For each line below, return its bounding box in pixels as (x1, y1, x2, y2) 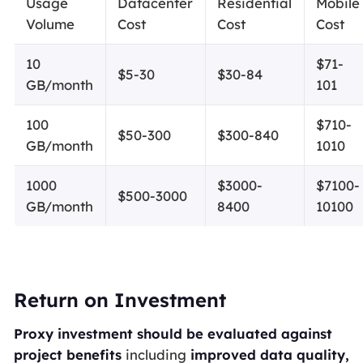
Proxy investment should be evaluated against (13, 324, 332, 342)
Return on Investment (13, 287, 226, 312)
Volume (26, 15, 75, 33)
